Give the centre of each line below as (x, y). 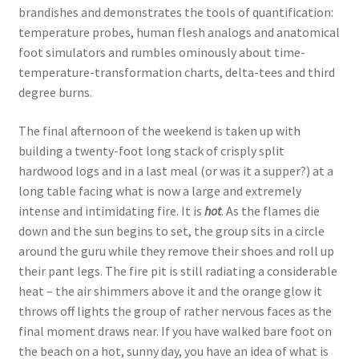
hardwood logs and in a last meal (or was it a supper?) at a (175, 171)
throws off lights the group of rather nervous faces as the (175, 311)
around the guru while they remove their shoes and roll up (176, 251)
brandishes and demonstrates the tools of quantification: (175, 12)
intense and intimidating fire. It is (111, 211)
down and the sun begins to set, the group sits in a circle (171, 231)
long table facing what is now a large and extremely (159, 191)
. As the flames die (270, 211)
